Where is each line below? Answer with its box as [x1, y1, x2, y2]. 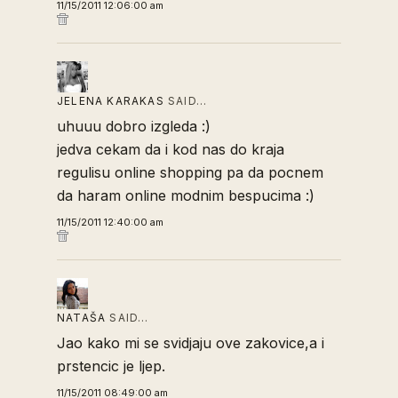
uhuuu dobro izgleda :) [57, 117, 211, 136]
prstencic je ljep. [57, 357, 165, 376]
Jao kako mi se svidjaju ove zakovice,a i [57, 334, 324, 353]
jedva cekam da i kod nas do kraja [57, 140, 284, 159]
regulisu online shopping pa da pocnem [57, 163, 323, 182]
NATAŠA [57, 311, 107, 325]
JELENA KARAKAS [57, 94, 164, 108]
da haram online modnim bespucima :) [57, 187, 314, 205]
